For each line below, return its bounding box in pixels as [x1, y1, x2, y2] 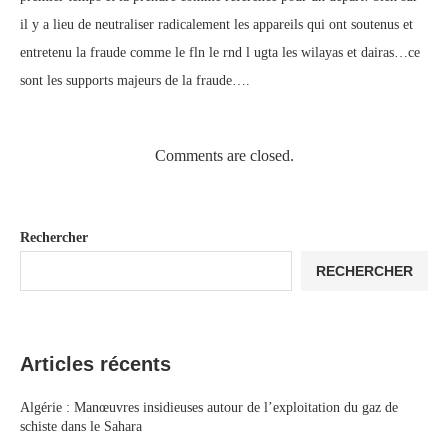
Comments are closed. [154, 147, 294, 164]
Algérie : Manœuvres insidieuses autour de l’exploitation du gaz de [20, 400, 398, 415]
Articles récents [20, 353, 171, 375]
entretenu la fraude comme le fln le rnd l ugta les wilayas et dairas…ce [20, 45, 420, 60]
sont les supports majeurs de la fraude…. [20, 73, 250, 88]
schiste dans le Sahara [20, 419, 142, 434]
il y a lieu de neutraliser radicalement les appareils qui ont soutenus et [20, 17, 413, 32]
